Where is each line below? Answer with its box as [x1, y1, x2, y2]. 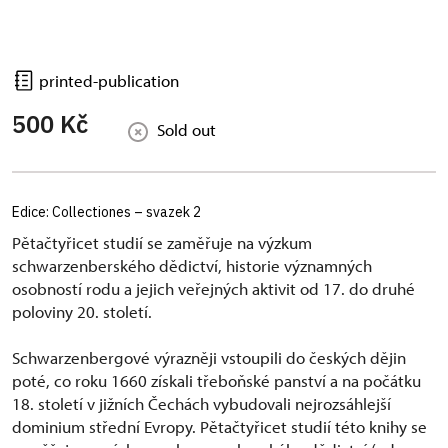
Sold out [157, 119, 216, 141]
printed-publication [35, 70, 179, 91]
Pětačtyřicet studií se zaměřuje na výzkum [12, 232, 312, 254]
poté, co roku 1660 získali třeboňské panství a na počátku [12, 370, 421, 392]
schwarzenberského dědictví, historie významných [12, 255, 372, 277]
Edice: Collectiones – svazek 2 [12, 203, 201, 222]
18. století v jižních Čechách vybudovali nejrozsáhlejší [12, 393, 391, 415]
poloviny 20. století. [12, 301, 156, 323]
